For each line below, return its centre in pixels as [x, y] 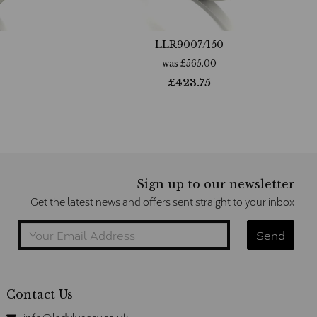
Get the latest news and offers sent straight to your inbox [162, 201]
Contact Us [40, 294]
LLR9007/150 [189, 44]
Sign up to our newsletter [215, 184]
